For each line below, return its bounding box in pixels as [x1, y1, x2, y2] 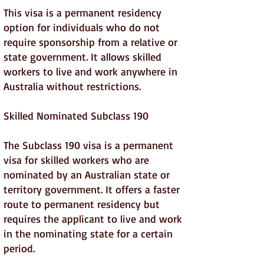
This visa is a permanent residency [4, 6, 161, 19]
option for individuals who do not [4, 21, 160, 34]
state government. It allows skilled [4, 50, 161, 63]
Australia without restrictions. [4, 80, 141, 93]
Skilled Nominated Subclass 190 [4, 109, 148, 122]
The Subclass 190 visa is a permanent [4, 138, 173, 151]
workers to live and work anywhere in [4, 65, 177, 78]
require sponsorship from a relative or [4, 35, 177, 48]
